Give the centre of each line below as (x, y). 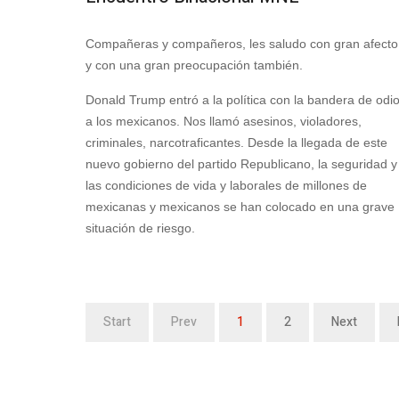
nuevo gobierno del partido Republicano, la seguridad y (241, 163)
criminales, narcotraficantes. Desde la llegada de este (236, 142)
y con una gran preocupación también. (194, 65)
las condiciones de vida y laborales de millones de (226, 185)
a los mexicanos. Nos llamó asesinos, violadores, (224, 121)
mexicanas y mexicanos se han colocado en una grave (240, 206)
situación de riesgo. (140, 228)
